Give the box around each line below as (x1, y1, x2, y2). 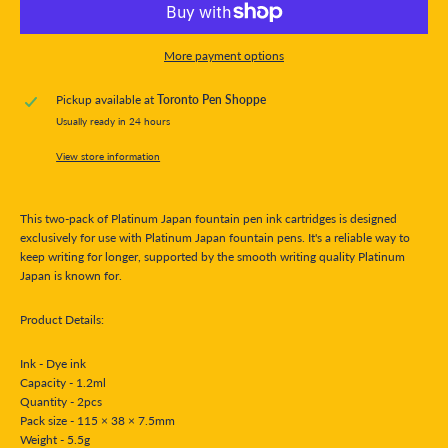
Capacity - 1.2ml (20, 374, 106, 390)
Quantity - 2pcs (20, 393, 102, 409)
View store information (56, 150, 161, 162)
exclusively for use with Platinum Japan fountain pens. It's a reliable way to (20, 229, 410, 245)
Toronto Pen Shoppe (157, 91, 267, 107)
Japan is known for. (20, 267, 122, 283)
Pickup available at (56, 91, 158, 107)
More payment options (164, 47, 284, 63)
